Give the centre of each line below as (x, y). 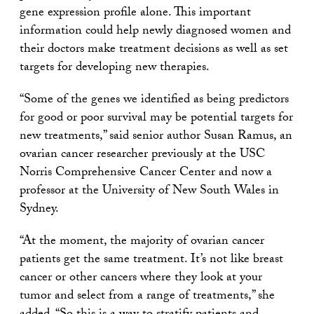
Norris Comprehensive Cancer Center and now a (146, 173)
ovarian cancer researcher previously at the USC (142, 155)
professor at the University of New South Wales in (149, 191)
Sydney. (39, 210)
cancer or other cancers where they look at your (141, 278)
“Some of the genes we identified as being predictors (154, 100)
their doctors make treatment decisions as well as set (154, 50)
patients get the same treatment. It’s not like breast (151, 260)
